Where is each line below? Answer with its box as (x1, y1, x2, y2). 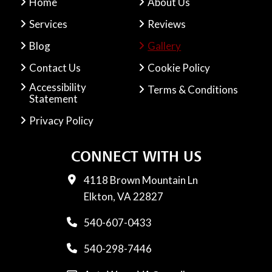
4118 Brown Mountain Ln (83, 174, 198, 187)
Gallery (148, 39, 182, 53)
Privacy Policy (29, 114, 94, 127)
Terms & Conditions (148, 83, 239, 97)
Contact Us (29, 61, 81, 75)
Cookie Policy (148, 61, 211, 75)
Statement (29, 92, 78, 106)
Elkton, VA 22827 (83, 190, 163, 203)
